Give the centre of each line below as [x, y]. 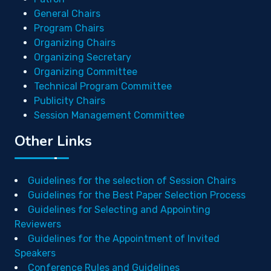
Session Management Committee [109, 115]
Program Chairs [69, 28]
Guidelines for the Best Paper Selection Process [137, 195]
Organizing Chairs [75, 43]
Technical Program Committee [103, 86]
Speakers [35, 253]
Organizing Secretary [83, 57]
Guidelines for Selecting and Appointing [119, 210]
